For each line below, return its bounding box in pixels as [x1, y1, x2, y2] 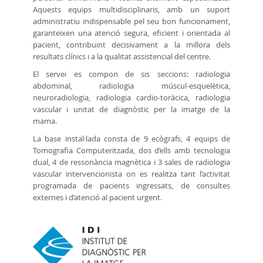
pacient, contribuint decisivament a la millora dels [33, 39, 230, 50]
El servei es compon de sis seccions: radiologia [33, 68, 230, 79]
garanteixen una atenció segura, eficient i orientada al [33, 27, 230, 38]
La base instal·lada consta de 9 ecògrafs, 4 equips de [33, 133, 230, 144]
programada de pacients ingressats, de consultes [33, 180, 230, 191]
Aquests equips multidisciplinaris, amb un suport [33, 4, 230, 15]
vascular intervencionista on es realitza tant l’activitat [33, 168, 230, 179]
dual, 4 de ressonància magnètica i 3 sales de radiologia [33, 156, 230, 167]
